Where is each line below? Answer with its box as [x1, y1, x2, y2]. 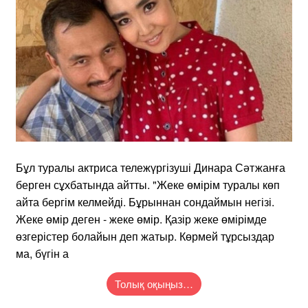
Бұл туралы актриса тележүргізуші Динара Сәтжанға [16, 159, 285, 175]
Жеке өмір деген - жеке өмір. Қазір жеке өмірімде [16, 210, 267, 227]
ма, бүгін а [16, 245, 69, 261]
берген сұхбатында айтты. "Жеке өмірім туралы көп [16, 176, 280, 192]
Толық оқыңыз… [115, 276, 193, 291]
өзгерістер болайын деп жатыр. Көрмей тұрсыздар [16, 228, 274, 244]
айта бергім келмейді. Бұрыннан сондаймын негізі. [16, 193, 274, 210]
